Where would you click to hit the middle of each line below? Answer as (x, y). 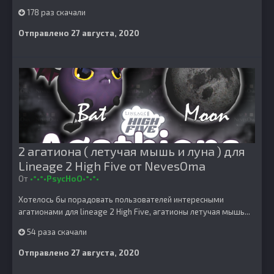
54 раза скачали (56, 232)
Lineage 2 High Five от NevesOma (112, 166)
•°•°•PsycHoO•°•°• (65, 179)
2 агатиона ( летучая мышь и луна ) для (132, 151)
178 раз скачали (55, 12)
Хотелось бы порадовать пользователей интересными (121, 199)
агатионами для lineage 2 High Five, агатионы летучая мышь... (134, 212)
